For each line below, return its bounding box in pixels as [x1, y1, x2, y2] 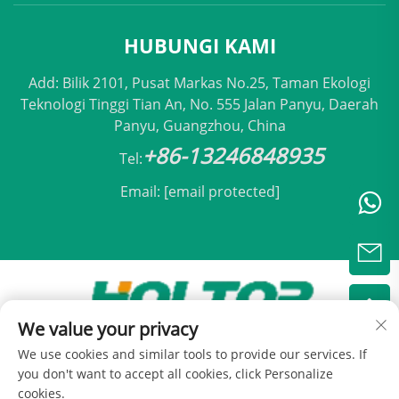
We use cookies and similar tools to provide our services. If [18, 346, 367, 362]
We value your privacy [18, 317, 198, 341]
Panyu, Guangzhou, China [113, 115, 286, 135]
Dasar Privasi [232, 354, 312, 373]
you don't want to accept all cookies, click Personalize [18, 365, 333, 382]
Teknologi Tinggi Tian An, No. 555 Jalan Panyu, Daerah [20, 94, 379, 114]
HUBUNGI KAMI [123, 31, 276, 59]
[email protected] [163, 181, 280, 201]
